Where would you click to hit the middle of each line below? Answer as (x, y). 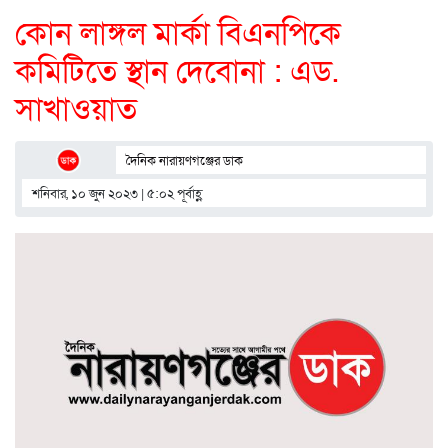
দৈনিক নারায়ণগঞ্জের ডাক (184, 161)
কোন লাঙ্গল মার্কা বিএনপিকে (178, 34)
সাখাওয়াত (76, 110)
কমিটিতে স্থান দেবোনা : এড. (177, 72)
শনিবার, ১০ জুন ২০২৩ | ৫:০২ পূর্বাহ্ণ (118, 194)
